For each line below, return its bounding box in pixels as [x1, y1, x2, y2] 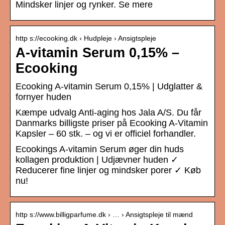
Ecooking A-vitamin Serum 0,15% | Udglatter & [16, 81, 202, 92]
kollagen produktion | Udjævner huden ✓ [16, 155, 178, 165]
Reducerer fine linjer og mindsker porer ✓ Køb [16, 165, 201, 176]
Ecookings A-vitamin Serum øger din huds [16, 144, 184, 155]
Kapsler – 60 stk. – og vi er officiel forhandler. [16, 129, 196, 139]
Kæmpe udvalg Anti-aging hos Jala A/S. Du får [16, 107, 201, 118]
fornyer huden [16, 92, 71, 102]
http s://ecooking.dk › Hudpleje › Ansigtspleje [16, 34, 156, 43]
